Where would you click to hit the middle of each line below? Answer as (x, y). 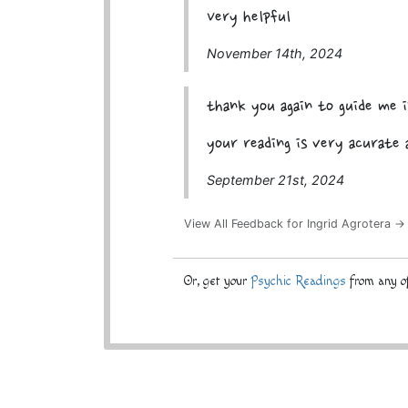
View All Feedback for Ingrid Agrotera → (295, 223)
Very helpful (249, 17)
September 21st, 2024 (276, 179)
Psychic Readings (299, 281)
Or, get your (218, 281)
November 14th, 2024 (275, 53)
